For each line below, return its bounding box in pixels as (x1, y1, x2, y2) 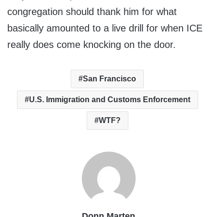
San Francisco (83, 75, 136, 83)
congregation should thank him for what (7, 6, 177, 17)
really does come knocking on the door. (7, 39, 176, 50)
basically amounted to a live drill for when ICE (7, 23, 202, 34)
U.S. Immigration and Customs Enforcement (29, 95, 190, 104)
